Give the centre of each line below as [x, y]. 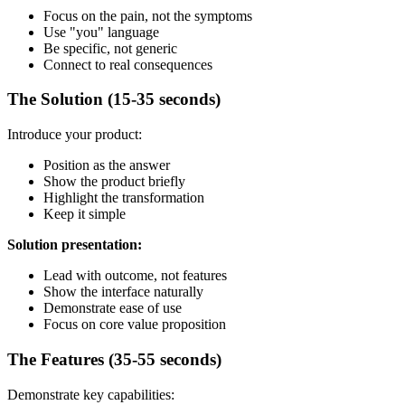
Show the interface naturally [123, 292]
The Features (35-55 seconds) [114, 359]
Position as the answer [107, 165]
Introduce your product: [75, 135]
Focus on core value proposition [135, 325]
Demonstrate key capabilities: [91, 394]
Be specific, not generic [110, 48]
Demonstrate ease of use [113, 308]
